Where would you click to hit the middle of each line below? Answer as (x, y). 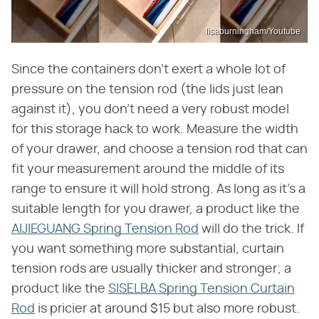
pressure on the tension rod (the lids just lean (147, 90)
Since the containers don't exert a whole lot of (148, 70)
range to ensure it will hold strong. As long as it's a (158, 190)
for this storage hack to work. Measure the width (155, 130)
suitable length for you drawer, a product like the (156, 210)
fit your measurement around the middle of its (148, 170)
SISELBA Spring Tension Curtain (202, 289)
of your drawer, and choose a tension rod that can (159, 150)
